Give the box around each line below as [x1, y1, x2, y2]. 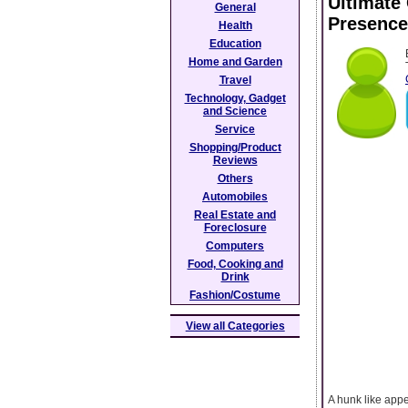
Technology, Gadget [184, 92, 286, 105]
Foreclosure [203, 221, 267, 234]
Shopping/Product [189, 141, 281, 154]
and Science [203, 105, 267, 117]
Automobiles [202, 190, 268, 203]
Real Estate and [194, 209, 276, 221]
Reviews [212, 154, 258, 167]
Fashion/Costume [189, 289, 280, 301]
